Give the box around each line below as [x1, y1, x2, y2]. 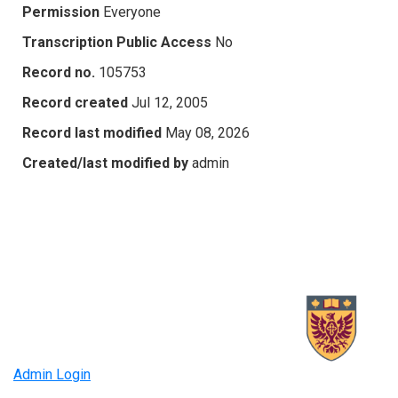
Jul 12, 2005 [131, 93, 208, 111]
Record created [22, 93, 128, 111]
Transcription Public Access [22, 33, 211, 51]
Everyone [103, 3, 161, 20]
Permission [22, 3, 99, 20]
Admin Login [13, 366, 91, 384]
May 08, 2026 [165, 123, 250, 141]
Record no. [22, 63, 95, 81]
